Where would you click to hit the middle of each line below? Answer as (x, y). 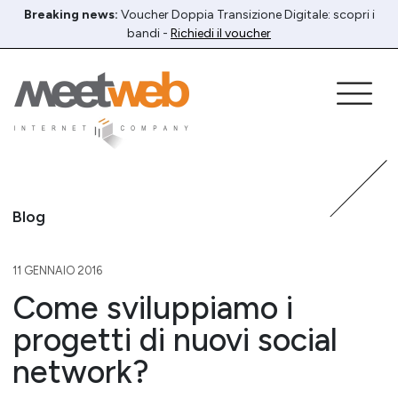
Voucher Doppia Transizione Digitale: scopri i (246, 15)
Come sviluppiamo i (152, 307)
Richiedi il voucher (221, 33)
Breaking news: (71, 15)
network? (80, 371)
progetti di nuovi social (175, 339)
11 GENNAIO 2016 (57, 271)
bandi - (149, 33)
